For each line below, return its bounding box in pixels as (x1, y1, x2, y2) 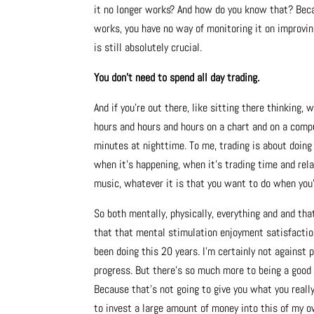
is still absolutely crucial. (94, 40, 203, 55)
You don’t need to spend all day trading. (94, 70, 260, 86)
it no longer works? (94, 2, 178, 18)
